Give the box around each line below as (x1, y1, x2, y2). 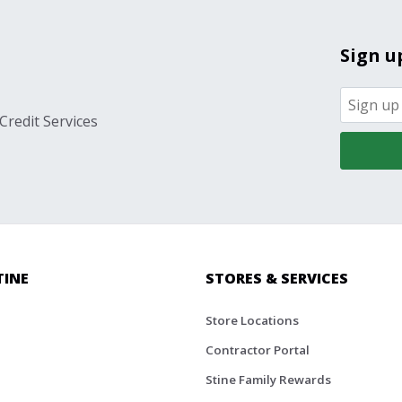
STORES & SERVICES (205, 267, 348, 288)
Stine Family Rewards (205, 371, 331, 388)
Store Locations (205, 311, 299, 328)
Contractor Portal (205, 341, 310, 358)
